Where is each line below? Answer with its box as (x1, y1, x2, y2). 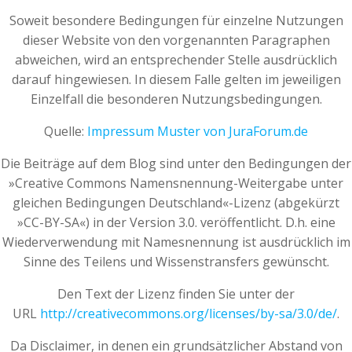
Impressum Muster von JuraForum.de (87, 123, 308, 140)
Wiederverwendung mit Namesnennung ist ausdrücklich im (2, 233, 350, 251)
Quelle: (44, 123, 87, 140)
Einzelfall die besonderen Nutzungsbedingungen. (30, 90, 322, 108)
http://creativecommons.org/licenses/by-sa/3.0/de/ (40, 305, 337, 322)
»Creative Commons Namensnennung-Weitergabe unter (9, 174, 343, 192)
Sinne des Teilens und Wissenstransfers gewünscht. (23, 253, 329, 270)
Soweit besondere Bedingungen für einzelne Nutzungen (9, 12, 343, 29)
